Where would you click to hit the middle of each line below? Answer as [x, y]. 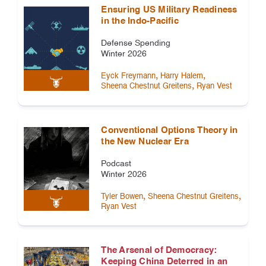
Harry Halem [182, 77]
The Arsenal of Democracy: [159, 251]
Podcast [116, 164]
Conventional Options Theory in [170, 130]
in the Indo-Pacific [140, 21]
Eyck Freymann [129, 77]
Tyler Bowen [122, 197]
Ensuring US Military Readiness [169, 10]
